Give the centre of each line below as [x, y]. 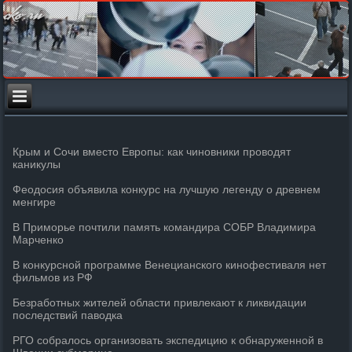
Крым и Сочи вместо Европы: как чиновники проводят [152, 152]
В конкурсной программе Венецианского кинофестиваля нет [170, 265]
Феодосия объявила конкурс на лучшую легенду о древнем [167, 189]
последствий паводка [68, 315]
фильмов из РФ [53, 277]
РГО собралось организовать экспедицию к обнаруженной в [168, 340]
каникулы [37, 164]
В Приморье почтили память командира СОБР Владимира [165, 227]
